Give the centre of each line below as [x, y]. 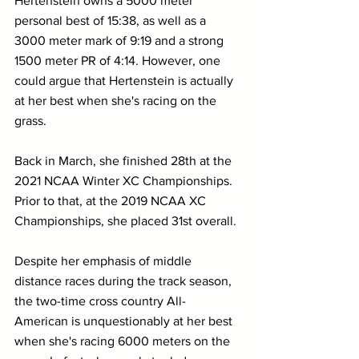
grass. [30, 120]
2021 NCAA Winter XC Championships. [125, 180]
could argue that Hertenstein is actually [125, 80]
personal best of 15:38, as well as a [112, 20]
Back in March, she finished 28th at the [125, 160]
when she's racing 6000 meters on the [124, 341]
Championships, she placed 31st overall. [127, 220]
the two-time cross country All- [100, 301]
